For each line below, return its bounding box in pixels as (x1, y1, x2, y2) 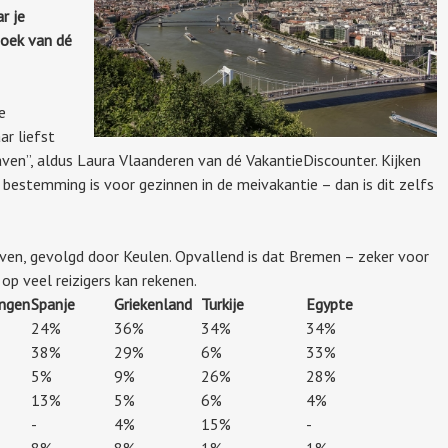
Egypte (306, 293, 353, 314)
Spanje (31, 293, 75, 314)
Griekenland (114, 293, 192, 314)
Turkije (201, 293, 244, 314)
